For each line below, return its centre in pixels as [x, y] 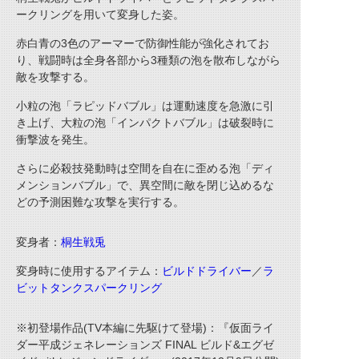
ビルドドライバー [207, 271]
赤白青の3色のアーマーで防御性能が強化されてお [143, 43]
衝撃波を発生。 [55, 139]
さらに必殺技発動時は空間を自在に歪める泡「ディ [145, 168]
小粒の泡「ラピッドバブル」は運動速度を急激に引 [145, 106]
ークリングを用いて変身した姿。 [100, 14]
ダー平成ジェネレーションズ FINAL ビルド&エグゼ [145, 345]
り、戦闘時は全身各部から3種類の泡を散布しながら [148, 60]
